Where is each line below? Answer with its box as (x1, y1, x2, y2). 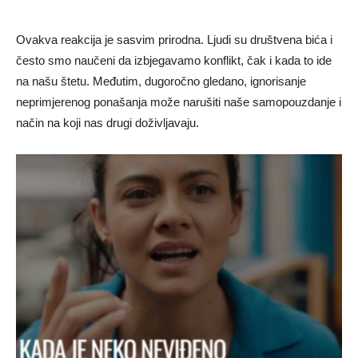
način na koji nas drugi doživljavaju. (16, 116, 199, 130)
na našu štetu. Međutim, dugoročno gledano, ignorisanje (16, 74, 306, 89)
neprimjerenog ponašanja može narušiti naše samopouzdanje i (16, 95, 341, 109)
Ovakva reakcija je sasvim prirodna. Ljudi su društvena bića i (16, 33, 332, 47)
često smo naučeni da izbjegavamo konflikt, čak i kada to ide (16, 54, 332, 68)
